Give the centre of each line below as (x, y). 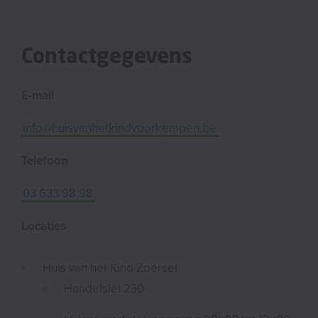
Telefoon (45, 160)
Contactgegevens (107, 55)
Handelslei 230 (104, 288)
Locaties (44, 226)
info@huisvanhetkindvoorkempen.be (120, 128)
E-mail (38, 95)
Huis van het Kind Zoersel (110, 268)
